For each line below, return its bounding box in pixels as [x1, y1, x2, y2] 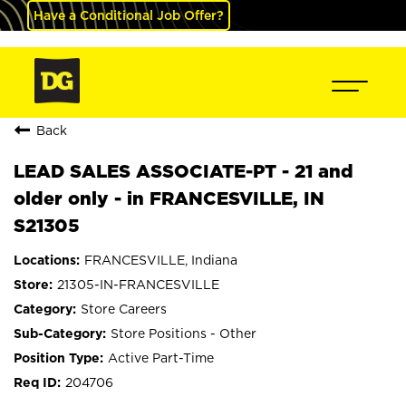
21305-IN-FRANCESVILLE [57, 277, 219, 291]
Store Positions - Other [111, 326, 256, 340]
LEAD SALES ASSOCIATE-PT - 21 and [14, 160, 353, 181]
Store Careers [81, 302, 167, 315]
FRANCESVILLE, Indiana [84, 253, 237, 266]
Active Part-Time [108, 351, 214, 364]
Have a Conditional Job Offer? [34, 8, 224, 22]
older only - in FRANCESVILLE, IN [14, 188, 324, 208]
